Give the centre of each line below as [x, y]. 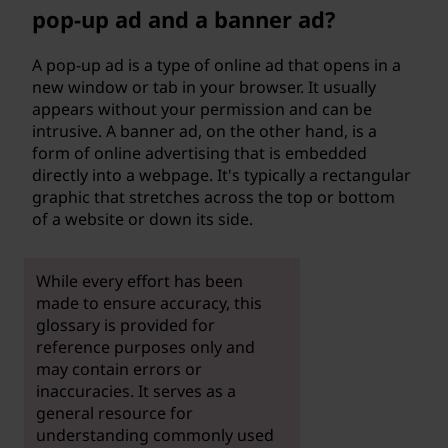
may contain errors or [118, 368]
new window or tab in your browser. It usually [204, 87]
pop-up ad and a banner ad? [184, 19]
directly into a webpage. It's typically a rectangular [221, 175]
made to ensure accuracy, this [148, 302]
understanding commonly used [154, 434]
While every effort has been [139, 280]
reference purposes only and [145, 346]
